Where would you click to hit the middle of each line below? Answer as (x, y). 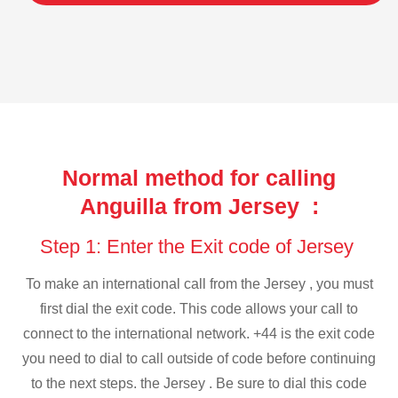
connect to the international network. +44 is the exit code (199, 334)
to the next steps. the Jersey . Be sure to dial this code (199, 384)
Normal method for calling (199, 177)
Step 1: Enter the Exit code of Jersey (199, 246)
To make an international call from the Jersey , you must (199, 284)
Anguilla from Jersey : (199, 206)
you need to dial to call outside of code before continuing (199, 359)
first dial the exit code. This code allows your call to (199, 309)
